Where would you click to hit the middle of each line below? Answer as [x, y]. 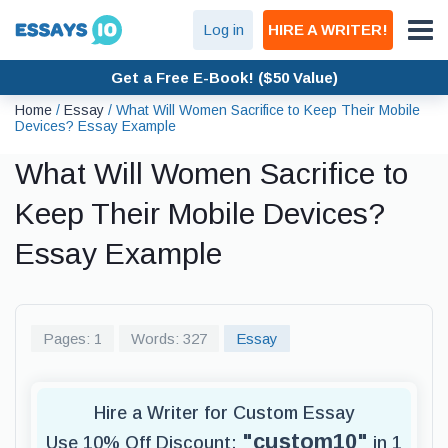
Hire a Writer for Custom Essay [224, 413]
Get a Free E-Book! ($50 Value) [224, 77]
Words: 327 [169, 338]
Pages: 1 [72, 338]
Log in [223, 29]
